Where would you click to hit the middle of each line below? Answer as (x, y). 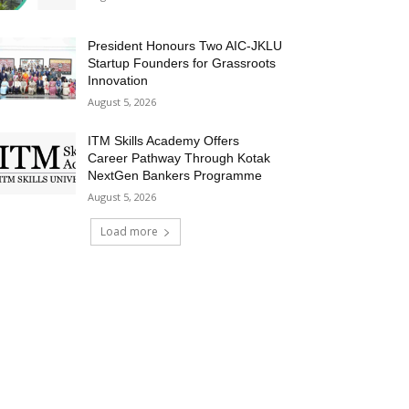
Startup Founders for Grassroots (182, 63)
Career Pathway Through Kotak (179, 158)
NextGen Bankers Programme (175, 176)
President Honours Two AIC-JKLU (185, 46)
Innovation (118, 81)
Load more (129, 232)
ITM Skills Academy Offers (164, 141)
